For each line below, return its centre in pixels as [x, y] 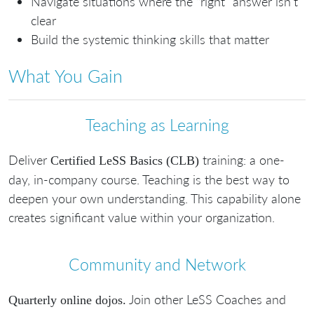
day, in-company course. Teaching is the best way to [149, 179]
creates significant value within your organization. [142, 217]
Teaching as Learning [157, 125]
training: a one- [242, 159]
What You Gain [66, 76]
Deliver [29, 159]
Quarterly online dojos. [67, 300]
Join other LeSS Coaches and [206, 299]
